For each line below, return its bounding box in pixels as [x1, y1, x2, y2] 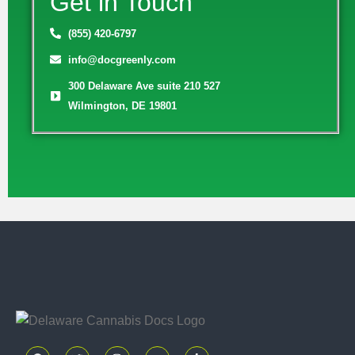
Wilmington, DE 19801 [67, 99, 177, 112]
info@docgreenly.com [67, 53, 176, 66]
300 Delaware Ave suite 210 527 [67, 79, 220, 92]
